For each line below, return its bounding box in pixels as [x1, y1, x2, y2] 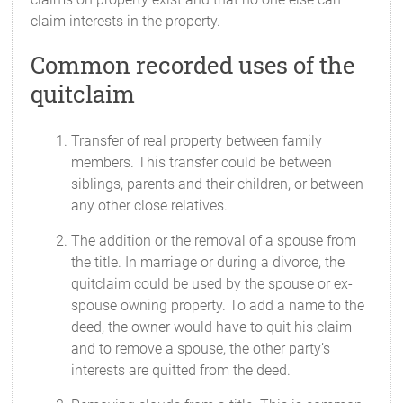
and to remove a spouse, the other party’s [71, 340, 331, 357]
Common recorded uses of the [31, 49, 355, 80]
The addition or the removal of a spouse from [71, 232, 357, 249]
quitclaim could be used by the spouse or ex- [71, 275, 354, 292]
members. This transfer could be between [71, 154, 333, 171]
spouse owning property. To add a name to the [71, 297, 365, 314]
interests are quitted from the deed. [71, 362, 291, 379]
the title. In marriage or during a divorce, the [71, 254, 345, 271]
